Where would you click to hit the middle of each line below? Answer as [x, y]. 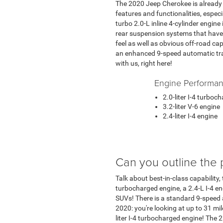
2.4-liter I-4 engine [190, 116]
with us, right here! [144, 63]
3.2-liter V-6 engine [191, 106]
